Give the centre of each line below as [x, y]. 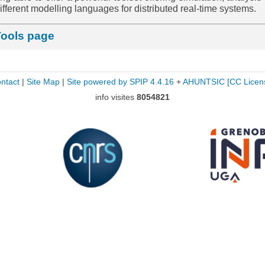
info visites [116, 98]
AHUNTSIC [203, 82]
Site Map [43, 82]
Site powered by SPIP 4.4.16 [120, 82]
